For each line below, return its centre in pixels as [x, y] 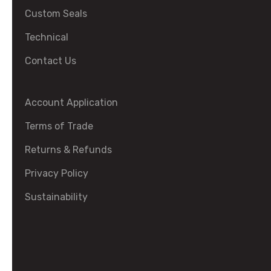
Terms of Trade [59, 126]
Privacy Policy [57, 173]
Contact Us [51, 61]
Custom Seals [56, 14]
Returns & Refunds [68, 150]
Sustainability [56, 197]
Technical [47, 37]
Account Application [71, 103]
